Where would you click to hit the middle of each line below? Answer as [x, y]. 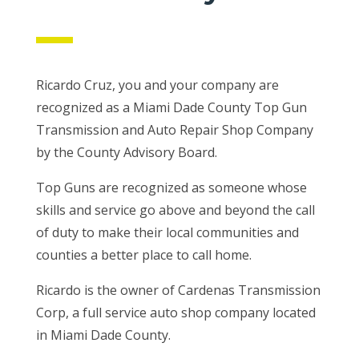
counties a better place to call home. [143, 255]
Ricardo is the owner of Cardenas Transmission [178, 290]
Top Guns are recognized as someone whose [171, 188]
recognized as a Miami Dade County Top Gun [171, 108]
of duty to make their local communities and [167, 233]
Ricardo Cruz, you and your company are [157, 85]
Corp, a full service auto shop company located [175, 313]
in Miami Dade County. [103, 335]
